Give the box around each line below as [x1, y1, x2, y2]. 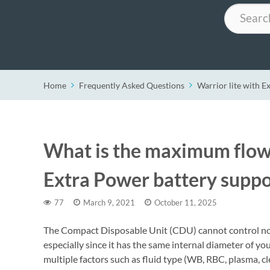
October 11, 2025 [154, 197, 217, 207]
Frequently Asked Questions [79, 80, 184, 90]
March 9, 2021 [83, 197, 135, 207]
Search [224, 4, 250, 14]
